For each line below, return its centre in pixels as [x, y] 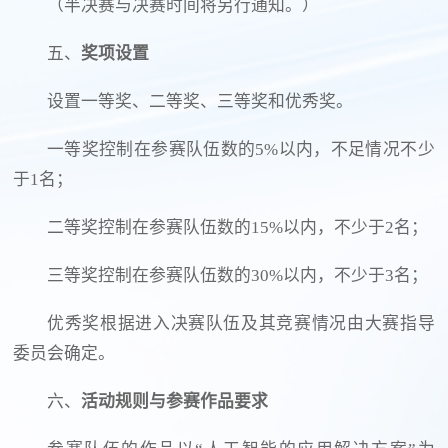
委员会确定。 [64, 354]
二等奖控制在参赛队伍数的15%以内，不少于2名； [238, 228]
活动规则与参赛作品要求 [175, 402]
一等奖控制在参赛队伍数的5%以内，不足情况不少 [241, 150]
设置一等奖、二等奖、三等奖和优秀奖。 [200, 102]
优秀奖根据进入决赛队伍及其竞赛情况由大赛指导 [241, 324]
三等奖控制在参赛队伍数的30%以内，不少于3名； [238, 276]
